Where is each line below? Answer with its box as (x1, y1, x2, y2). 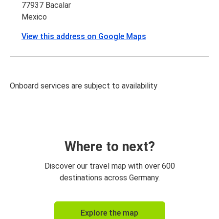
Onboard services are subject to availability (10, 81, 157, 90)
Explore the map (81, 208, 138, 218)
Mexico (22, 12, 47, 22)
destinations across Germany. (59, 173, 160, 182)
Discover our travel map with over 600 (44, 161, 175, 171)
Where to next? (64, 138, 155, 154)
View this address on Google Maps (22, 31, 146, 41)
